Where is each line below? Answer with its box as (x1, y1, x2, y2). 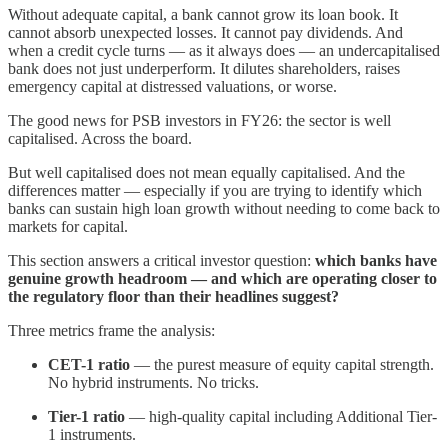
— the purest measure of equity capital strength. (130, 356, 434, 374)
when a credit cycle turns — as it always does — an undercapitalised (8, 42, 440, 60)
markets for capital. (8, 218, 128, 236)
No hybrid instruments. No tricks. (48, 374, 259, 392)
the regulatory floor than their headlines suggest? (8, 288, 339, 306)
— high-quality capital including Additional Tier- (125, 408, 437, 426)
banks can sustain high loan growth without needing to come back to (8, 200, 440, 218)
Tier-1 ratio (48, 408, 125, 426)
